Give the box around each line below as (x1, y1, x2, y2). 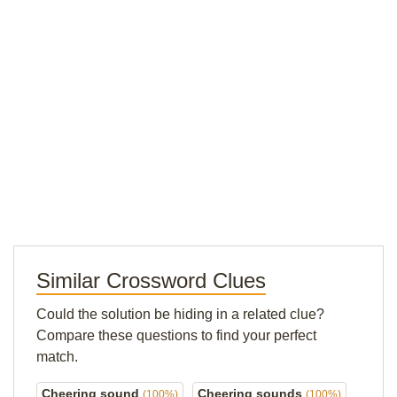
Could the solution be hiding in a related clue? (36, 307, 324, 322)
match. (36, 349, 78, 364)
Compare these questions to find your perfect (36, 328, 316, 343)
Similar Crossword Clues (36, 269, 266, 292)
